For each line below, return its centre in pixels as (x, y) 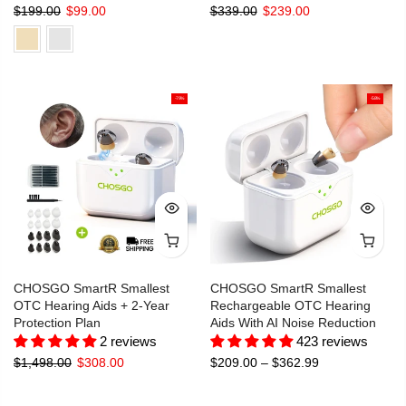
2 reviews (128, 342)
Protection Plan (57, 323)
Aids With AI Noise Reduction (293, 323)
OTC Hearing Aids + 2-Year (92, 306)
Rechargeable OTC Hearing (290, 306)
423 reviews (332, 342)
